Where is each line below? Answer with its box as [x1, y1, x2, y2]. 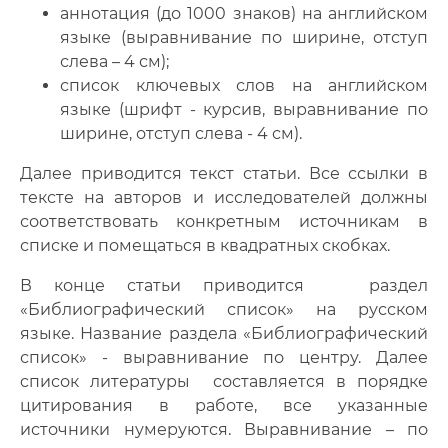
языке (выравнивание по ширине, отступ [60, 28, 428, 47]
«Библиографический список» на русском [20, 300, 428, 319]
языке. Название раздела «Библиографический [20, 324, 428, 343]
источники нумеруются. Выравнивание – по [20, 420, 428, 439]
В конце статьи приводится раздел [20, 276, 428, 295]
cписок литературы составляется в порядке [20, 372, 428, 391]
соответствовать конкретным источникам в [20, 212, 428, 231]
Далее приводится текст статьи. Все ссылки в [20, 164, 428, 183]
